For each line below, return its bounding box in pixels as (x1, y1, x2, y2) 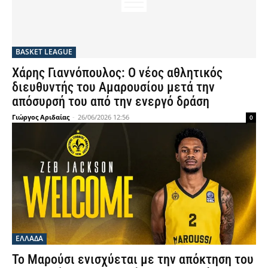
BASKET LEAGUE (16, 47, 72, 57)
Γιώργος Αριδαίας (12, 112, 69, 121)
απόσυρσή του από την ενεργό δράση (12, 94, 209, 109)
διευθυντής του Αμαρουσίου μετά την (12, 80, 215, 95)
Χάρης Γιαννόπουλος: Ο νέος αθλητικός (12, 65, 223, 80)
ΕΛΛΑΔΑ (16, 233, 43, 243)
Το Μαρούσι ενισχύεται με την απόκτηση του (12, 252, 254, 267)
